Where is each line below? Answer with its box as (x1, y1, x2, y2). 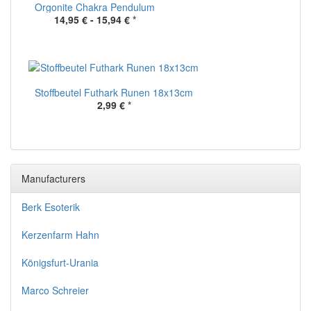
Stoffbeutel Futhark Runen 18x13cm (35, 85, 193, 100)
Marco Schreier (22, 283, 89, 298)
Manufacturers (22, 171, 85, 186)
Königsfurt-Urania (22, 255, 99, 270)
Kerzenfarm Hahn (22, 228, 99, 242)
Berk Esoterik (22, 200, 80, 215)
